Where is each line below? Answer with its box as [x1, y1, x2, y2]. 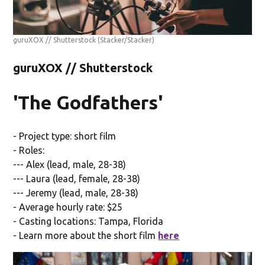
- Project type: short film [13, 131, 117, 142]
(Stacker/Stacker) [98, 36, 155, 44]
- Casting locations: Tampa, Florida [13, 216, 164, 227]
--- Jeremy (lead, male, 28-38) [13, 188, 139, 199]
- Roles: [13, 145, 45, 156]
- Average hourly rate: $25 [13, 202, 123, 213]
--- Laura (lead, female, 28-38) [13, 173, 141, 185]
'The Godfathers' [13, 92, 163, 114]
